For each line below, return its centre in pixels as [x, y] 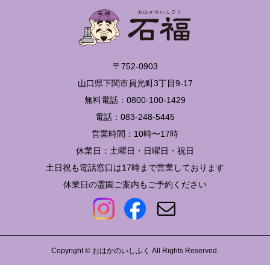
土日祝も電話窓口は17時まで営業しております [135, 168]
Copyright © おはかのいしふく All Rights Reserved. [135, 251]
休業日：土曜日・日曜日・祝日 [135, 151]
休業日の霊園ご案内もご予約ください [135, 185]
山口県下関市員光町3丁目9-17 [135, 83]
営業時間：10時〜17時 [135, 134]
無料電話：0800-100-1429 [135, 100]
